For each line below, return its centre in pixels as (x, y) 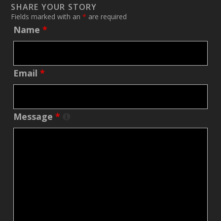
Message (35, 117)
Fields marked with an (47, 17)
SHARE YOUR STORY (54, 7)
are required (107, 17)
